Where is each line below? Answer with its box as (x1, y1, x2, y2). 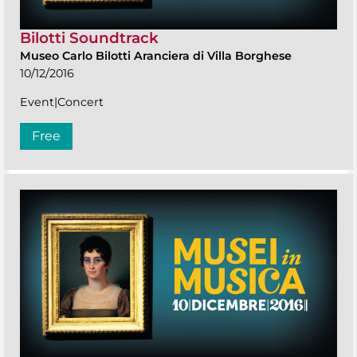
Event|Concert (20, 94, 104, 109)
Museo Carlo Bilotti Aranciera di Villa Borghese (20, 48, 292, 63)
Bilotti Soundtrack (20, 28, 159, 47)
